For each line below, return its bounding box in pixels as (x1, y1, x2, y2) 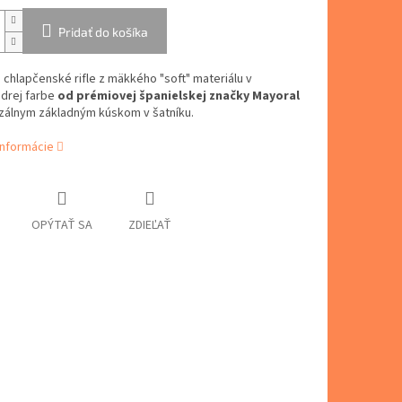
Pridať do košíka (57, 24, 148, 40)
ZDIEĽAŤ (127, 216, 171, 235)
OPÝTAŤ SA (31, 216, 92, 235)
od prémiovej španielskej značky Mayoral (57, 87, 300, 106)
